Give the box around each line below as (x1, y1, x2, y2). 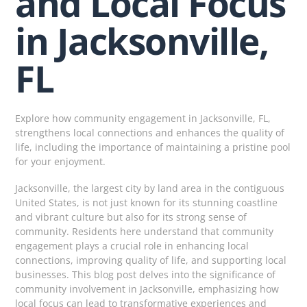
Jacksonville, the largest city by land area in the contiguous (15, 181, 285, 195)
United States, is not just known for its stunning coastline (15, 195, 278, 209)
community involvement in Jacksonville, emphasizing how (15, 282, 280, 295)
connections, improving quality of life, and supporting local (15, 253, 287, 267)
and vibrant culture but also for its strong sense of (15, 210, 247, 223)
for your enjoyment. (15, 154, 106, 168)
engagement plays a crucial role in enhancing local (15, 238, 249, 252)
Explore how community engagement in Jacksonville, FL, (15, 111, 271, 125)
